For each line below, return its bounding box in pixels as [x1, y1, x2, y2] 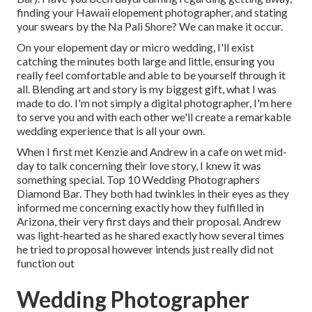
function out [17, 256, 75, 270]
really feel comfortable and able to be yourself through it [17, 68, 286, 82]
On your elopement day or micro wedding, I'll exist [17, 40, 254, 54]
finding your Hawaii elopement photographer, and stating [17, 6, 288, 19]
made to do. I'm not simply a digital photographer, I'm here [17, 96, 292, 110]
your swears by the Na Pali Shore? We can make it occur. [17, 19, 283, 33]
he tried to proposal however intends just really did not [17, 242, 274, 256]
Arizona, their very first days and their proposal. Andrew [17, 214, 281, 228]
